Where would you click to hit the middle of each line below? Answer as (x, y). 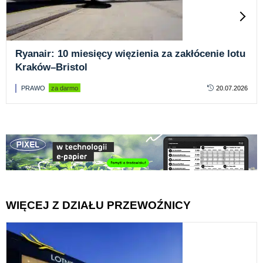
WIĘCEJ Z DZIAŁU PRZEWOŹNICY (98, 205)
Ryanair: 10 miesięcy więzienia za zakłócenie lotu (130, 54)
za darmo (65, 88)
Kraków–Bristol (51, 68)
